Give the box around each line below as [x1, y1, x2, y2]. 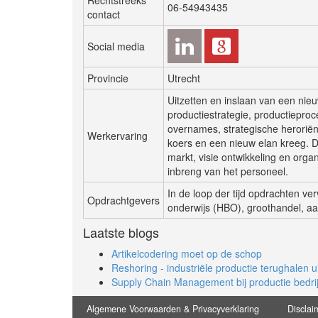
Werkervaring [87, 128, 148, 143]
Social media [87, 38, 145, 53]
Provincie [87, 70, 128, 85]
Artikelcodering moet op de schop [111, 246, 262, 261]
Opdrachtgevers [87, 192, 160, 207]
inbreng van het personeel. [168, 163, 288, 178]
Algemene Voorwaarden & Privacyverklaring [87, 302, 259, 315]
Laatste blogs [83, 222, 159, 241]
